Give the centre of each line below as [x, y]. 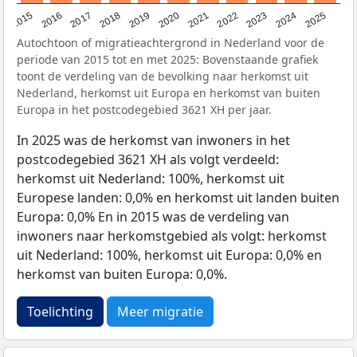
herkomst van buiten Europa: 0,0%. [122, 274]
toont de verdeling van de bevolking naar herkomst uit [163, 76]
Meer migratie [160, 311]
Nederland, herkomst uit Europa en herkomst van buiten [169, 92]
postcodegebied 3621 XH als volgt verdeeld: [148, 159]
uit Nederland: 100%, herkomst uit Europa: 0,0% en [169, 255]
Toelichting [60, 311]
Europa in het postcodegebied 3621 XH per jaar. [144, 109]
